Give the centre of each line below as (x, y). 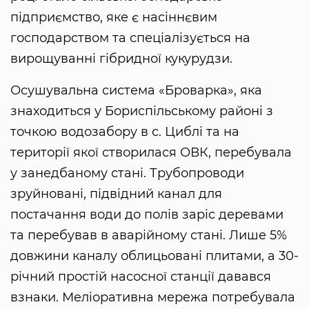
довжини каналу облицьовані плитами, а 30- (154, 256)
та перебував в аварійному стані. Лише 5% (149, 235)
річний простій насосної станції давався (141, 276)
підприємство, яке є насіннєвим (114, 17)
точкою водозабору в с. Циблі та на (125, 131)
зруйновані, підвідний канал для (116, 193)
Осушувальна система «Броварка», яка (136, 90)
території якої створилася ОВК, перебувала (151, 152)
